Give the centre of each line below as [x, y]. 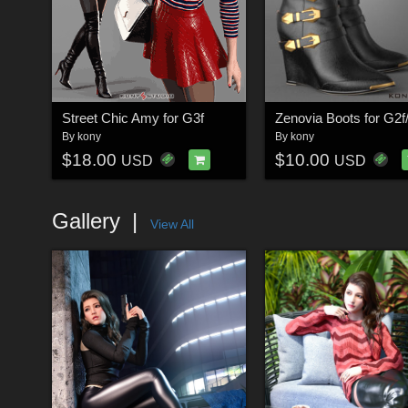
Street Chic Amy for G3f [133, 117]
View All [172, 224]
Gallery [86, 221]
